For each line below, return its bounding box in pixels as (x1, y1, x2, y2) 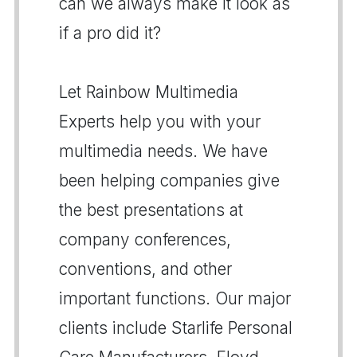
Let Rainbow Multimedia (59, 82, 238, 102)
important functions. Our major (59, 288, 291, 308)
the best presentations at (59, 200, 243, 220)
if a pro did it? (59, 23, 161, 43)
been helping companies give (59, 171, 280, 190)
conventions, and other (59, 259, 232, 279)
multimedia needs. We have (59, 141, 268, 161)
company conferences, (59, 229, 231, 249)
